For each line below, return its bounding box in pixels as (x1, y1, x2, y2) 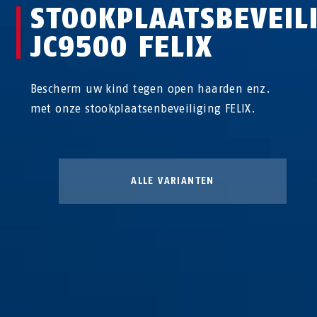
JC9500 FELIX (30, 29, 213, 64)
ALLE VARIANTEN (131, 174, 214, 187)
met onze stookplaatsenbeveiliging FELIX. (30, 101, 256, 115)
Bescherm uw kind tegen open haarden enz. (30, 81, 271, 96)
